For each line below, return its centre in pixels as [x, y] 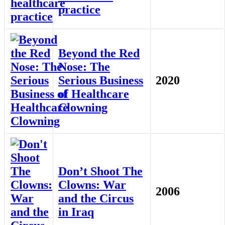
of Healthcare [94, 94]
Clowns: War [92, 185]
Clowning [83, 108]
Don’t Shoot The [100, 172]
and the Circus [96, 199]
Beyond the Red [99, 53]
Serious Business [101, 81]
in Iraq [76, 212]
